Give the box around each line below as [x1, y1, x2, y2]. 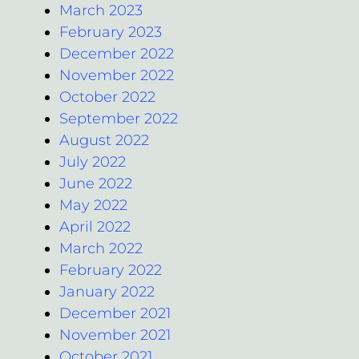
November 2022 [59, 66, 174, 84]
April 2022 [59, 217, 131, 236]
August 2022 [59, 131, 149, 149]
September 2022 [59, 109, 178, 127]
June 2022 [59, 174, 132, 192]
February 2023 [59, 22, 162, 41]
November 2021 [59, 325, 171, 344]
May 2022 [59, 196, 127, 214]
